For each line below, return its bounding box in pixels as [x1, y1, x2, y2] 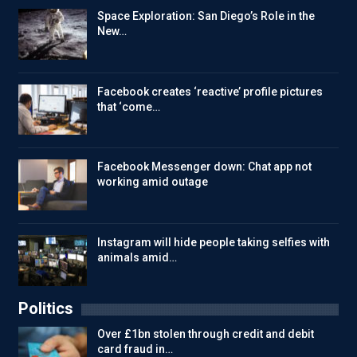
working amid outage [97, 175, 208, 189]
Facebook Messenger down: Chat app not [97, 160, 312, 174]
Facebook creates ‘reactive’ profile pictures [97, 84, 323, 98]
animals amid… [97, 250, 177, 264]
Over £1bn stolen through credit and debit [97, 328, 314, 341]
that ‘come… [97, 100, 160, 113]
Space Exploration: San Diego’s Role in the [97, 10, 315, 23]
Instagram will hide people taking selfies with [97, 235, 330, 249]
